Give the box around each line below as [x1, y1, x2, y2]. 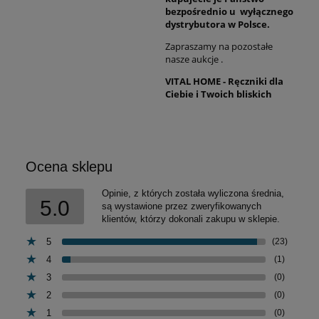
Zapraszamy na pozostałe [165, 39, 273, 53]
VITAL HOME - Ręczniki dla [165, 74, 283, 88]
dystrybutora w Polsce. [165, 17, 270, 31]
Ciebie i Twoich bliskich [165, 87, 272, 100]
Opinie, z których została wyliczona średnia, [102, 187, 284, 199]
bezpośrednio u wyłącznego [165, 4, 293, 18]
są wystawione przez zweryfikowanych [102, 200, 261, 211]
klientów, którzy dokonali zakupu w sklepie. [102, 213, 280, 224]
